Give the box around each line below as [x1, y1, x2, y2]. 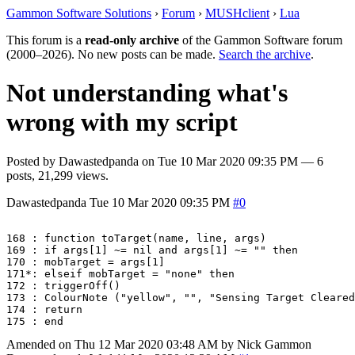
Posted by [6, 154, 59, 168]
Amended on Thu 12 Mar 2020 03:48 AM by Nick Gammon [6, 337, 311, 351]
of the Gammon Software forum [179, 33, 342, 47]
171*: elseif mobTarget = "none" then [6, 267, 235, 280]
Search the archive [219, 48, 311, 61]
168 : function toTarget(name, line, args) [6, 231, 266, 244]
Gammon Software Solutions [6, 6, 151, 20]
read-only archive [85, 33, 179, 47]
